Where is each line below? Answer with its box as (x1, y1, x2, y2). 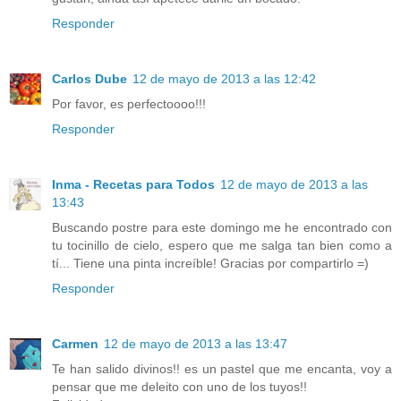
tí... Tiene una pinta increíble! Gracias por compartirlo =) (52, 255, 369, 270)
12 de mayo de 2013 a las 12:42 (132, 71, 316, 86)
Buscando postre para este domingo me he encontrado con (52, 219, 392, 235)
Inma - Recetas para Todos (52, 176, 215, 192)
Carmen (52, 336, 98, 351)
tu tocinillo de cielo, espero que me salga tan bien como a (52, 237, 392, 252)
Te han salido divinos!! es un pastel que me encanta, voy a (52, 361, 392, 376)
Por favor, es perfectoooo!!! (52, 96, 206, 111)
